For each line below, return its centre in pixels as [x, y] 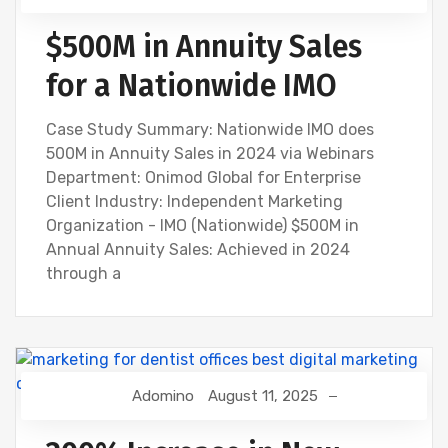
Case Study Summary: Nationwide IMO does [210, 129]
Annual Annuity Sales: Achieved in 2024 [198, 249]
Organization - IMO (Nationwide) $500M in [202, 225]
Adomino [163, 396]
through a [83, 273]
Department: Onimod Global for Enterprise [203, 177]
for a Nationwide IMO [191, 86]
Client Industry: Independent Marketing [194, 201]
